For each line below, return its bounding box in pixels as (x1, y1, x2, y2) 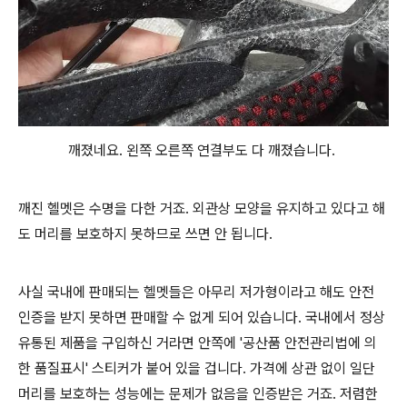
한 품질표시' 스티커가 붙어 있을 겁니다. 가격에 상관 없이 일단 (18, 360, 375, 377)
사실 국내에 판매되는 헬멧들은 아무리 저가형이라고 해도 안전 (18, 283, 374, 301)
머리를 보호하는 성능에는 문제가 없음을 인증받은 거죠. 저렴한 (18, 385, 378, 402)
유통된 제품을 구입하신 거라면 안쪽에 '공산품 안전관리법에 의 (18, 334, 377, 352)
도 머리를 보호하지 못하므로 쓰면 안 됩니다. (18, 225, 273, 243)
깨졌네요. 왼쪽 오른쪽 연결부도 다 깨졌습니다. (68, 142, 339, 159)
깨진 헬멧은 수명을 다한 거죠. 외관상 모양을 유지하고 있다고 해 (18, 200, 385, 217)
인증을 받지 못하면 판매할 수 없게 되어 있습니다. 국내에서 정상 (18, 309, 385, 326)
